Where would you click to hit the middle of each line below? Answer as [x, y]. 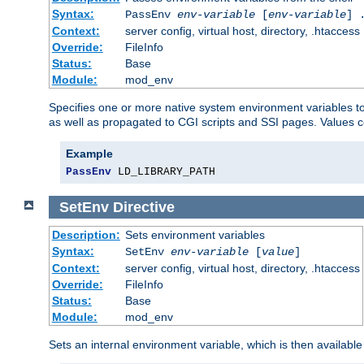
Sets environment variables [195, 235]
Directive [143, 207]
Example [89, 153]
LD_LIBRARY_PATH [163, 171]
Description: [86, 235]
